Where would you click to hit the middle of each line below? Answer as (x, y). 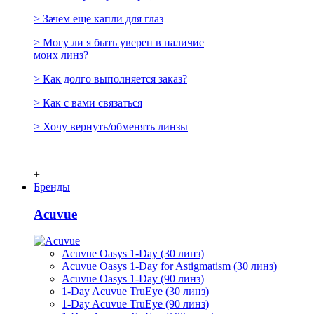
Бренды (52, 186)
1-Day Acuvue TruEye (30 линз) (135, 292)
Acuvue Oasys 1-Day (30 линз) (133, 254)
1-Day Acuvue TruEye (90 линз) (135, 304)
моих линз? (61, 55)
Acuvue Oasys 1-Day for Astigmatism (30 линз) (169, 266)
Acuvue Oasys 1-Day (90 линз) (133, 279)
